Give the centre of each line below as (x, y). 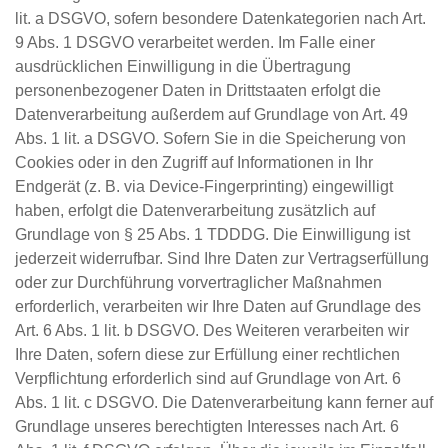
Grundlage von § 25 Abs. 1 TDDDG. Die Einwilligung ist (212, 234)
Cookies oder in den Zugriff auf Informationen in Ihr (194, 162)
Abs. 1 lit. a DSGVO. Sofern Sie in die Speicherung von (210, 138)
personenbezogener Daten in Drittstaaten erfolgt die (198, 90)
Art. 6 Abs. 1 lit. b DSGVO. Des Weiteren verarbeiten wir (212, 330)
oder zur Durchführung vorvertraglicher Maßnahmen (198, 282)
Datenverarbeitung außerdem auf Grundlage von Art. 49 (211, 114)
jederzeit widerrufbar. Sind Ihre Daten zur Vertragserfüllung (222, 258)
